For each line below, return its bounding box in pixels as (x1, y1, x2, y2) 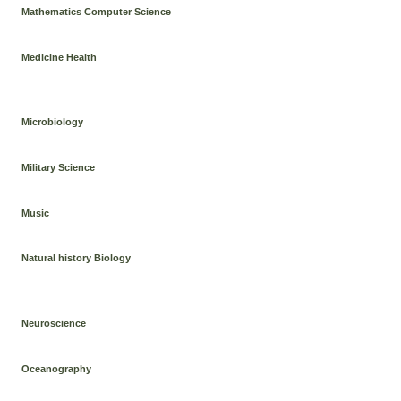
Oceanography (21, 363, 92, 374)
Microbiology (21, 116, 84, 128)
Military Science (21, 161, 96, 173)
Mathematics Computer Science (21, 5, 172, 17)
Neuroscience (21, 317, 87, 328)
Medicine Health (21, 51, 98, 63)
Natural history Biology (21, 252, 132, 264)
